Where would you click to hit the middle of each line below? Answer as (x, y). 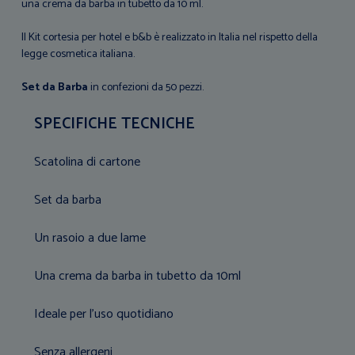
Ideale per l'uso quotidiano (104, 314)
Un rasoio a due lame (90, 238)
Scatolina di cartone (88, 162)
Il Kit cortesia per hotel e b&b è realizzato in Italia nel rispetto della (170, 37)
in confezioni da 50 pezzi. (147, 87)
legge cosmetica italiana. (78, 54)
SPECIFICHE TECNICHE (115, 124)
